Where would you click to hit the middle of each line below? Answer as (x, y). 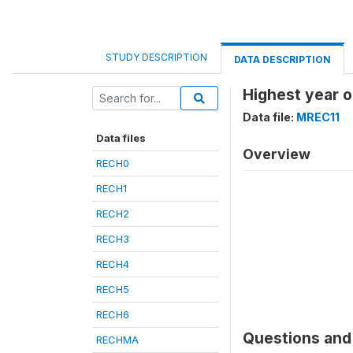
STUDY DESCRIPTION (156, 57)
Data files (121, 138)
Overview (277, 154)
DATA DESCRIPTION (282, 59)
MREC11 (318, 117)
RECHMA (117, 340)
